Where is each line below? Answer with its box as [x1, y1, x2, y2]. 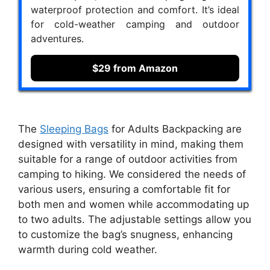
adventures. [31, 33, 84, 45]
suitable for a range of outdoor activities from [18, 152, 237, 165]
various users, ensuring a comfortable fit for [18, 183, 230, 195]
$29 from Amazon [92, 62, 178, 75]
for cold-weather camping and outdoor [31, 18, 239, 31]
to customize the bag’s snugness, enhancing [18, 228, 233, 240]
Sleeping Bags [40, 122, 108, 135]
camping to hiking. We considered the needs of [18, 168, 246, 180]
